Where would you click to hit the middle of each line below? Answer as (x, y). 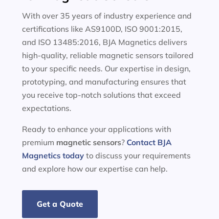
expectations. (46, 108)
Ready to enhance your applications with (96, 129)
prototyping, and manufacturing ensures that (104, 82)
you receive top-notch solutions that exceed (101, 95)
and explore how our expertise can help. (95, 169)
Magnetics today (53, 155)
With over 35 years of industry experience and (107, 16)
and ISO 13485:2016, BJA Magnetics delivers (104, 42)
